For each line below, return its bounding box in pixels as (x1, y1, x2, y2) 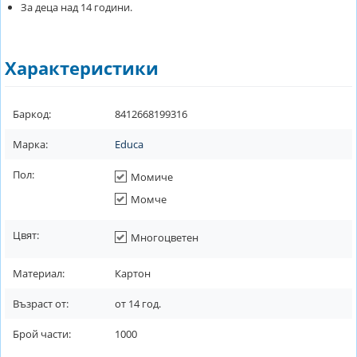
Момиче (131, 170, 173, 184)
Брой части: (13, 327, 71, 341)
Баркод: (13, 107, 51, 121)
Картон (115, 266, 151, 280)
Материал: (13, 266, 65, 280)
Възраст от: (13, 296, 69, 311)
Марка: (13, 137, 48, 151)
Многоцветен (131, 230, 198, 245)
